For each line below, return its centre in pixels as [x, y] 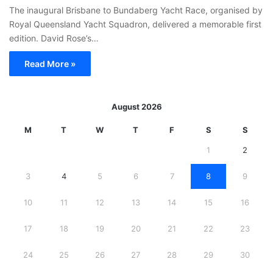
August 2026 [136, 107]
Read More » [50, 64]
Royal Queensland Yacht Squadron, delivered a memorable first [135, 24]
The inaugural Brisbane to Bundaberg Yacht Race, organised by [136, 10]
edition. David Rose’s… [54, 38]
